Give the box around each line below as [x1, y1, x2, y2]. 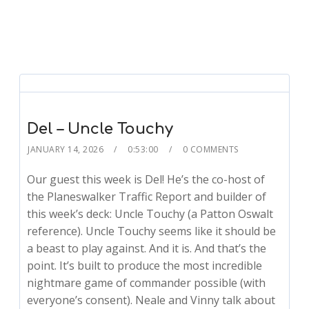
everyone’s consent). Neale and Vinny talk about [27, 292, 276, 308]
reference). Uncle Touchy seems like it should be [27, 223, 277, 239]
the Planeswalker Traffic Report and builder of [27, 189, 267, 204]
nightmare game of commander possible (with [27, 275, 266, 290]
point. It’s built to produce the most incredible [27, 258, 263, 273]
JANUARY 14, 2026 [28, 143, 104, 155]
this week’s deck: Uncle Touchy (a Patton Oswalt [27, 206, 274, 221]
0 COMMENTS [182, 143, 239, 155]
